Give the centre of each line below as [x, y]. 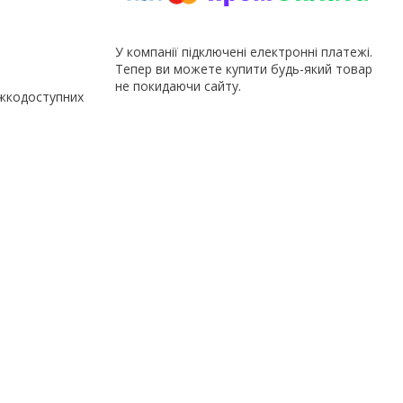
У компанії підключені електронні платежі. [244, 51]
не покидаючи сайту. [178, 85]
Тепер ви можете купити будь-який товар [244, 68]
